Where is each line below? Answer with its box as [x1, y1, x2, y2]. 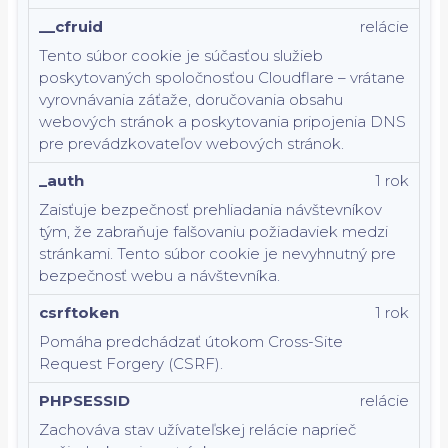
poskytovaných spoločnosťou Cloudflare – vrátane [39, 68, 405, 87]
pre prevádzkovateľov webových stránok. [39, 134, 344, 153]
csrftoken [39, 303, 119, 322]
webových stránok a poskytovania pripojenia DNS [39, 112, 406, 131]
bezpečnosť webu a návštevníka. [39, 266, 280, 285]
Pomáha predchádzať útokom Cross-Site [39, 332, 343, 351]
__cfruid [39, 17, 103, 36]
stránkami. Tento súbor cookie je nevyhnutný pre [39, 244, 396, 263]
